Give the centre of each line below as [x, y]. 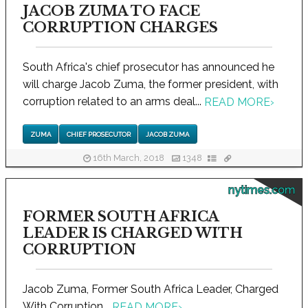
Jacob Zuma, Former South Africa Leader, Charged [151, 289]
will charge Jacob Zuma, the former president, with [151, 85]
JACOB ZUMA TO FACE [111, 11]
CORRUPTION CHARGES [120, 28]
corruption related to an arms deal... [113, 102]
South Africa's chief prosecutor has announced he [148, 67]
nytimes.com [262, 190]
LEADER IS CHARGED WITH [133, 233]
